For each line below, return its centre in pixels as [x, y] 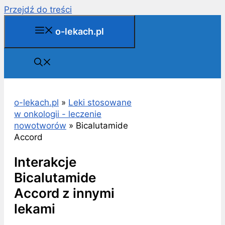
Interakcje [45, 162]
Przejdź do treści [38, 10]
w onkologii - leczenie [58, 114]
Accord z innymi [64, 193]
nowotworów [40, 126]
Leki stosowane [100, 102]
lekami [35, 208]
